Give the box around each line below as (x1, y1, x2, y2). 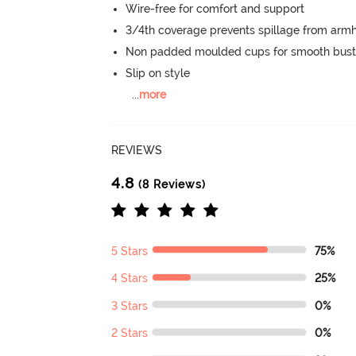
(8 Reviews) (134, 177, 207, 191)
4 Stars (111, 272, 149, 285)
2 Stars (111, 327, 149, 340)
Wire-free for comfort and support (126, 2, 305, 15)
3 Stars (111, 299, 149, 312)
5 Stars (111, 244, 149, 257)
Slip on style (126, 66, 191, 79)
